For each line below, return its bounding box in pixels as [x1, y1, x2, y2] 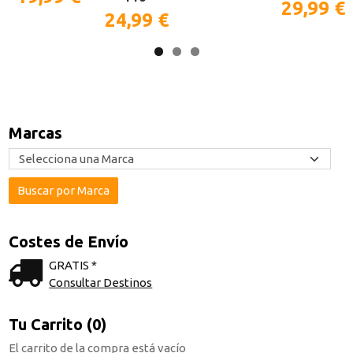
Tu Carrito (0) [9, 314, 106, 333]
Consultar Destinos [49, 276, 153, 290]
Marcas [9, 124, 62, 143]
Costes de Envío [9, 232, 128, 251]
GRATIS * [49, 258, 98, 273]
